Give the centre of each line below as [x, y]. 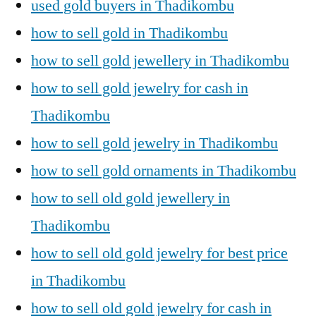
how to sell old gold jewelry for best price [159, 253]
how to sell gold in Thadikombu [129, 33]
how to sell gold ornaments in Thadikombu [164, 170]
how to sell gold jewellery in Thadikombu [160, 60]
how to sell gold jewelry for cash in [140, 88]
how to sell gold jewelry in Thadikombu [154, 143]
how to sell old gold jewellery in [130, 198]
